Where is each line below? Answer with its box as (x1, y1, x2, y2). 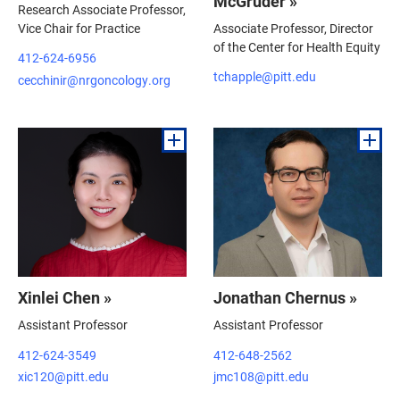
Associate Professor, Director (213, 19, 373, 37)
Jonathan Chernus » (213, 287, 357, 309)
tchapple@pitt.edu (213, 68, 316, 85)
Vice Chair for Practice (18, 19, 140, 37)
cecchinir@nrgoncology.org (18, 71, 171, 88)
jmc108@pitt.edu (213, 368, 309, 385)
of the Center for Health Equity (213, 37, 380, 55)
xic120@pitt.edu (18, 368, 109, 385)
